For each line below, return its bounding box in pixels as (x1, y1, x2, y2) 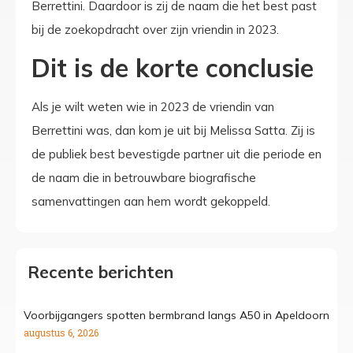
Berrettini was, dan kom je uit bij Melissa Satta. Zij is (32, 122, 315, 138)
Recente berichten (28, 262, 173, 283)
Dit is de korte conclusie (32, 51, 314, 84)
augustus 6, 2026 (24, 326, 98, 340)
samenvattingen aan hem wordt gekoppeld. (32, 193, 270, 209)
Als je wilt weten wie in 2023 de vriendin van (32, 98, 274, 114)
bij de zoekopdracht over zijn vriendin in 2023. (32, 21, 279, 37)
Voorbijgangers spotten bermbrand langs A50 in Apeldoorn (24, 308, 329, 323)
